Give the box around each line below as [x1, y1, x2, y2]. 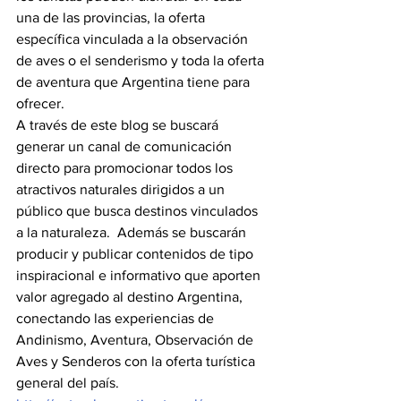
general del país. [16, 375, 123, 390]
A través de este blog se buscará [16, 117, 222, 132]
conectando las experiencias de [16, 311, 218, 326]
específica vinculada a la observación [16, 31, 252, 47]
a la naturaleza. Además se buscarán [16, 225, 250, 240]
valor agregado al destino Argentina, [16, 289, 246, 304]
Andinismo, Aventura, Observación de [16, 332, 257, 347]
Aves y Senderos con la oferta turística [16, 354, 259, 369]
